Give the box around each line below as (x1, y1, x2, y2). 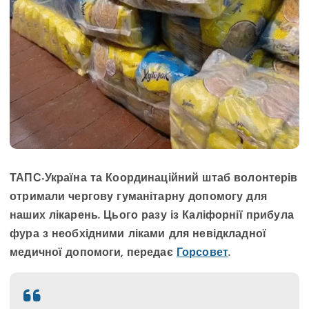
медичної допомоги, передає (10, 248, 177, 259)
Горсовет (176, 248, 229, 259)
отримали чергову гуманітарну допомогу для (10, 192, 267, 203)
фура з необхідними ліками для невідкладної (10, 229, 266, 241)
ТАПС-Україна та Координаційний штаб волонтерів (10, 173, 298, 185)
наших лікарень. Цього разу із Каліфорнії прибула (10, 210, 294, 222)
